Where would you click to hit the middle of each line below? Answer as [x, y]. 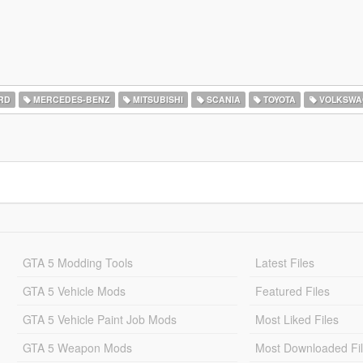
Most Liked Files [297, 319]
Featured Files [293, 291]
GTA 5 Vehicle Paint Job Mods [99, 319]
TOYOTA [279, 99]
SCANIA [222, 99]
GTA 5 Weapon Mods [77, 348]
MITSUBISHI [156, 99]
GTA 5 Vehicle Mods [74, 291]
